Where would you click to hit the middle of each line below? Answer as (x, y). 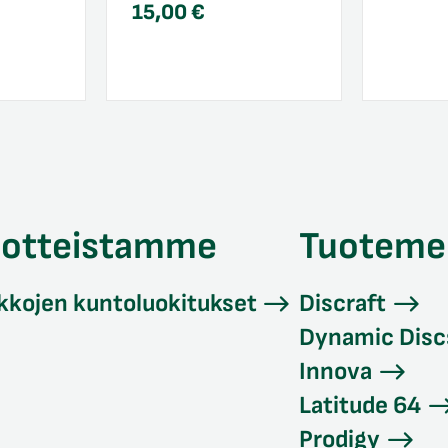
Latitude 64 (360, 405)
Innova (336, 371)
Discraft (343, 303)
